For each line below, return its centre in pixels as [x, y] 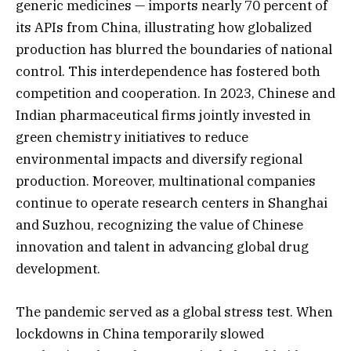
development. [58, 269]
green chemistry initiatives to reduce [132, 138]
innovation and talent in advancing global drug [162, 247]
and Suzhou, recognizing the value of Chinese [159, 225]
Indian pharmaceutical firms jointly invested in [163, 116]
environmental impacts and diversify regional [159, 159]
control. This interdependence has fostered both [168, 72]
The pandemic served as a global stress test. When [174, 311]
